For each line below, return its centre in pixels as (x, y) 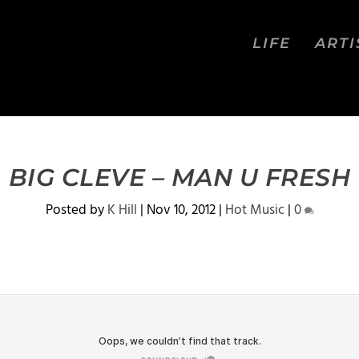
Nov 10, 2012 (181, 210)
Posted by (76, 210)
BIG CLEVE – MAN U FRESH (179, 177)
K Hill (122, 210)
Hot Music (254, 210)
